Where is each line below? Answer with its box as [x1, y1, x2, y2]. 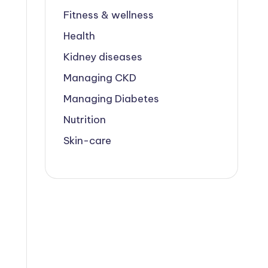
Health [63, 29, 95, 42]
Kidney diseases [63, 50, 142, 63]
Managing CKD [63, 71, 136, 84]
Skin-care [63, 134, 111, 147]
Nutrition [63, 113, 106, 126]
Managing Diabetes [63, 92, 159, 105]
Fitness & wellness [63, 8, 154, 22]
